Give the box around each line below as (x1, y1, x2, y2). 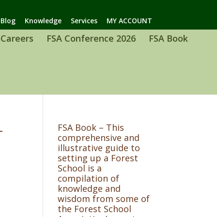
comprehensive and (58, 132, 140, 144)
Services (70, 16, 97, 25)
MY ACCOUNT (106, 16, 152, 25)
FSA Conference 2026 (46, 32, 136, 45)
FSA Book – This (58, 122, 124, 134)
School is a (58, 162, 102, 174)
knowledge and (58, 183, 121, 195)
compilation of (58, 172, 120, 185)
